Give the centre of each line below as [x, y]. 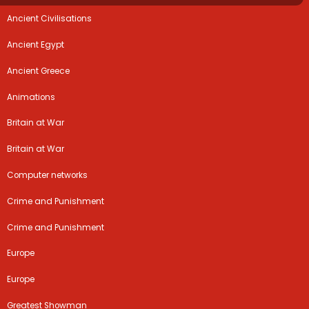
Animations [31, 97]
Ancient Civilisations [50, 19]
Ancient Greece [39, 71]
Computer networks [48, 175]
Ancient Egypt [36, 45]
